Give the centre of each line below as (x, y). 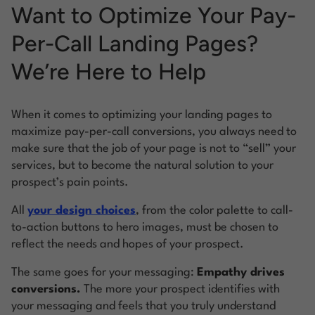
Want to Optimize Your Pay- (154, 15)
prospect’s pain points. (70, 182)
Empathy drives (241, 272)
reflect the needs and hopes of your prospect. (128, 244)
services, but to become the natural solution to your (142, 165)
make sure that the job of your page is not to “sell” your (154, 148)
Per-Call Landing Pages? (135, 43)
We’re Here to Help (109, 71)
